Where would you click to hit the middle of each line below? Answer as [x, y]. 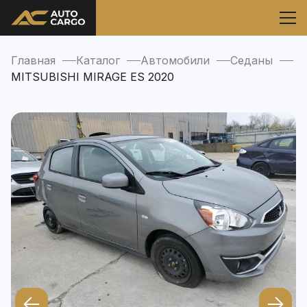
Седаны [251, 60]
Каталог [98, 60]
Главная [33, 60]
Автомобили [175, 60]
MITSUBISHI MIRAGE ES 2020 [93, 77]
